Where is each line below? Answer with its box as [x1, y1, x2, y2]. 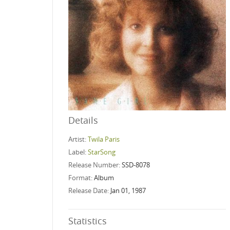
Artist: [68, 134, 88, 144]
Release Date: [68, 185, 110, 195]
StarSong [88, 147, 116, 157]
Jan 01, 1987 [110, 185, 146, 195]
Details [68, 113, 98, 126]
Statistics [68, 214, 107, 227]
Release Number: [68, 160, 122, 169]
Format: [68, 172, 94, 182]
